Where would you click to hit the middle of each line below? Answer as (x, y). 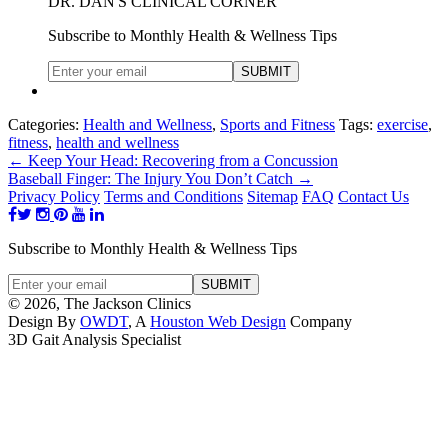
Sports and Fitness (277, 124)
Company (319, 321)
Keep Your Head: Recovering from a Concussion (181, 160)
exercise (402, 124)
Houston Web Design (218, 321)
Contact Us (373, 196)
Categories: (45, 124)
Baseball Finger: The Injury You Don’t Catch (152, 178)
